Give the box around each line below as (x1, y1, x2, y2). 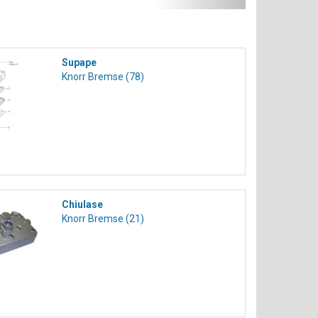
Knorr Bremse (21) (62, 213, 145, 224)
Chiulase (62, 199, 104, 210)
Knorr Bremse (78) (62, 71, 145, 82)
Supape (62, 57, 97, 68)
